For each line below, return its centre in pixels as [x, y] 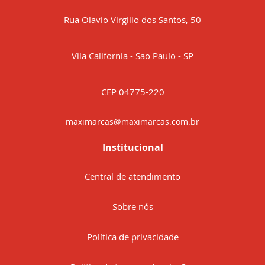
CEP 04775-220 [132, 92]
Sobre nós [132, 207]
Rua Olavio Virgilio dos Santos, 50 [132, 20]
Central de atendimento [132, 177]
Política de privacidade [132, 237]
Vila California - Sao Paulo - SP [132, 56]
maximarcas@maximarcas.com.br [132, 122]
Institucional [132, 148]
